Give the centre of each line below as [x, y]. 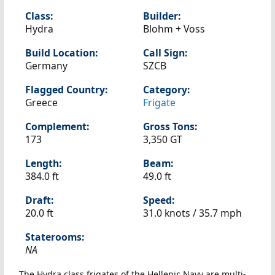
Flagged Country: [66, 90]
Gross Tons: [170, 126]
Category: [166, 90]
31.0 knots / [171, 213]
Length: [43, 163]
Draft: [39, 200]
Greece [41, 103]
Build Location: [61, 53]
